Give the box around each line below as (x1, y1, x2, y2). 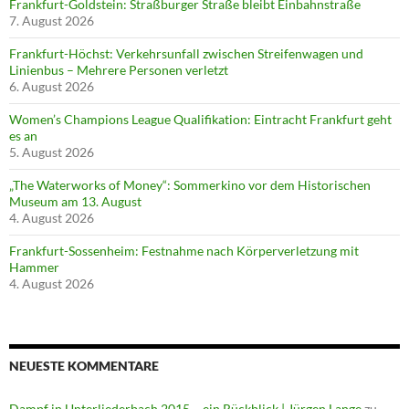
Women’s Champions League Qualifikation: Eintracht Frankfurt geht (9, 110, 392, 127)
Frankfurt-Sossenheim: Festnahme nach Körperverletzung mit (9, 242, 359, 258)
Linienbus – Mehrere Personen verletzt (9, 61, 228, 78)
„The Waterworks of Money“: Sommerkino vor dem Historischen (9, 176, 371, 193)
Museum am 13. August (9, 193, 142, 209)
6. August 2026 (9, 78, 94, 94)
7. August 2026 (9, 12, 94, 28)
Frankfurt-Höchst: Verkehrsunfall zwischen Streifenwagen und (9, 45, 363, 61)
